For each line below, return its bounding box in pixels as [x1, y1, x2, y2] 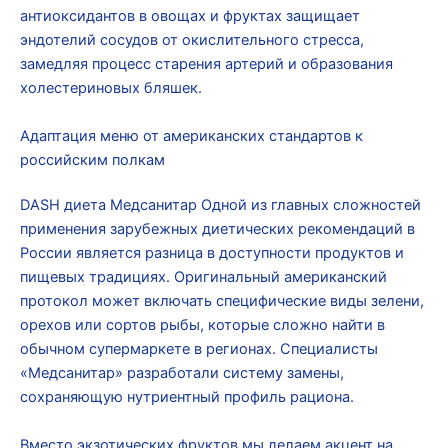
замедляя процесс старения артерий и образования [20, 55, 393, 74]
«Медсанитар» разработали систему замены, [20, 364, 344, 383]
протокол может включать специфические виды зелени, [20, 292, 424, 311]
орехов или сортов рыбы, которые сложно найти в [20, 316, 385, 335]
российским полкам [20, 150, 165, 169]
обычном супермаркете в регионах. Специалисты [20, 340, 378, 359]
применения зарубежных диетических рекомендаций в [20, 220, 415, 239]
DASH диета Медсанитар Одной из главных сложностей [20, 196, 421, 215]
